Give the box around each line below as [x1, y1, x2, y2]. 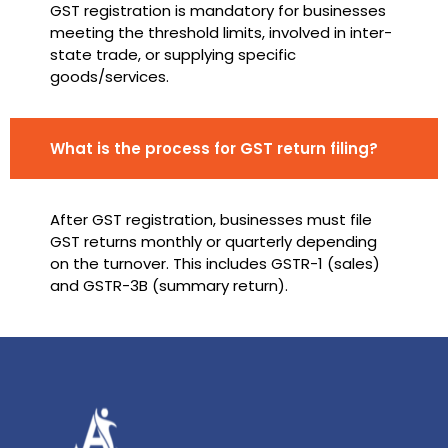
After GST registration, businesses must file [50, 209, 372, 231]
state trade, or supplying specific [50, 44, 296, 66]
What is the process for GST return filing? [50, 138, 378, 160]
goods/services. [50, 66, 169, 88]
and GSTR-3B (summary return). [50, 275, 288, 297]
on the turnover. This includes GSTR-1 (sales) [50, 253, 380, 275]
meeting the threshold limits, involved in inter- [50, 22, 392, 44]
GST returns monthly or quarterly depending [50, 231, 377, 253]
